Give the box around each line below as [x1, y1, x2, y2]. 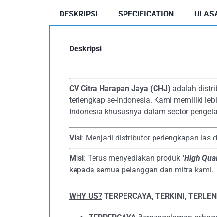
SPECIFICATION [118, 9, 174, 18]
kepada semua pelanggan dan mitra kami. [69, 165, 214, 174]
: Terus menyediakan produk [84, 154, 182, 163]
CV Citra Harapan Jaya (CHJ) [69, 84, 170, 93]
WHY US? [69, 191, 102, 201]
